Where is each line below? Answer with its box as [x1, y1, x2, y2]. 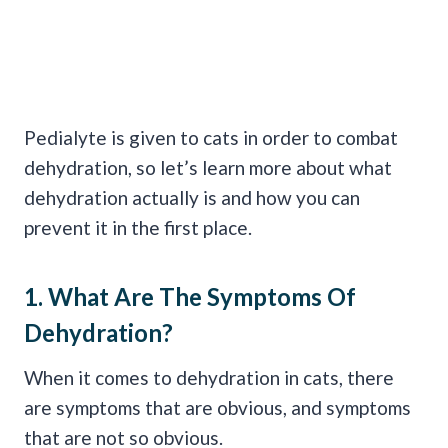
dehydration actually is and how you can [24, 186, 360, 210]
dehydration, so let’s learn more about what [24, 156, 392, 180]
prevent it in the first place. [24, 216, 252, 240]
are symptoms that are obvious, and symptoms [24, 396, 411, 420]
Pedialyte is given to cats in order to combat [24, 126, 398, 150]
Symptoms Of [207, 282, 356, 312]
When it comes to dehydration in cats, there [24, 366, 394, 390]
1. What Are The [24, 282, 207, 312]
